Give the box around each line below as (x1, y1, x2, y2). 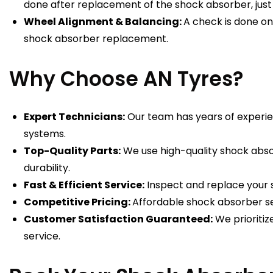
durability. (24, 161, 73, 175)
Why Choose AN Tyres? (9, 65, 243, 93)
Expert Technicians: (24, 110, 125, 124)
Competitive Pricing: (24, 195, 132, 210)
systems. (24, 127, 68, 141)
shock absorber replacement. (24, 32, 171, 46)
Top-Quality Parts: (24, 144, 121, 158)
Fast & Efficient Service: (24, 178, 144, 193)
